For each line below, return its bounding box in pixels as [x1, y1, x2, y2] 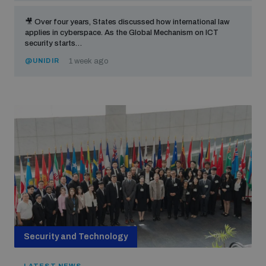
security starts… [25, 39, 82, 47]
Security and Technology [24, 232, 128, 241]
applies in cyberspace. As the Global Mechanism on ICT [25, 28, 218, 37]
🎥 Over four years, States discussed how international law [25, 18, 230, 26]
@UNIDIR [25, 57, 59, 64]
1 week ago [68, 57, 109, 65]
